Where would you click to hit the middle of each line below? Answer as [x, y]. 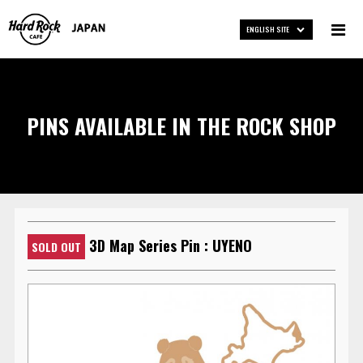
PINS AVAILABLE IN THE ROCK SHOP [181, 126]
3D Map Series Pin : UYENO [171, 246]
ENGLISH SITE [268, 29]
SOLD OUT [57, 247]
